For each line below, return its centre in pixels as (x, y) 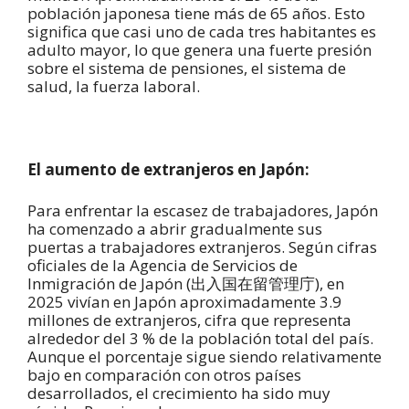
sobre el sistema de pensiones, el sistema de (187, 68)
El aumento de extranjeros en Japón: (168, 169)
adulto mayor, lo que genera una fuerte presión (199, 49)
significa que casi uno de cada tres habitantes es (202, 31)
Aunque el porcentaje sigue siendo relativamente (204, 357)
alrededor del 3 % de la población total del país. (200, 339)
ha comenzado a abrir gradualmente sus (175, 229)
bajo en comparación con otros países (164, 375)
